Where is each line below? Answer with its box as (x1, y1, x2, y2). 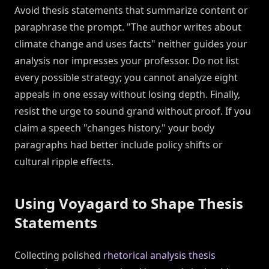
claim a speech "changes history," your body (14, 121, 214, 135)
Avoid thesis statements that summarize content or (14, 4, 248, 17)
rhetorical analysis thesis (103, 249, 216, 262)
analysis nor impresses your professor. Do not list (14, 54, 239, 68)
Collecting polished (14, 249, 103, 262)
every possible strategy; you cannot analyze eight (14, 71, 238, 85)
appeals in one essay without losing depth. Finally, (14, 88, 240, 101)
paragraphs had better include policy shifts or (14, 138, 223, 152)
